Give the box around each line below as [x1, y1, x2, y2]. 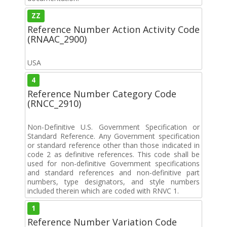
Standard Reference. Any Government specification [27, 131, 200, 141]
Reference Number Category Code [27, 87, 176, 100]
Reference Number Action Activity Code [27, 23, 200, 35]
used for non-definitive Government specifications [27, 158, 200, 168]
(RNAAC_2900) [27, 32, 87, 45]
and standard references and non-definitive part [27, 167, 200, 177]
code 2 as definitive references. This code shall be [27, 149, 200, 159]
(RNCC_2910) [27, 97, 81, 109]
